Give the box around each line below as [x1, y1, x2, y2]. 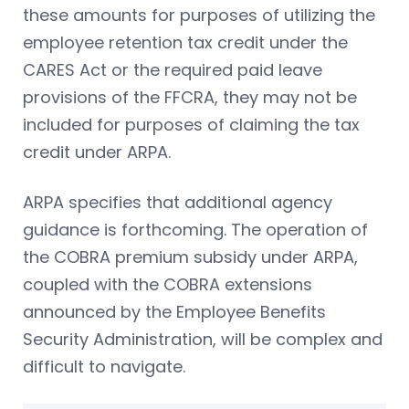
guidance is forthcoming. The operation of [23, 217, 368, 241]
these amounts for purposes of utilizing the [23, 3, 375, 26]
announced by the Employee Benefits [23, 299, 326, 323]
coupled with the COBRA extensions [23, 272, 312, 296]
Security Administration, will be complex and [23, 327, 383, 351]
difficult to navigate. [23, 354, 185, 378]
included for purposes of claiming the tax [23, 112, 360, 136]
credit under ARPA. [23, 140, 171, 163]
